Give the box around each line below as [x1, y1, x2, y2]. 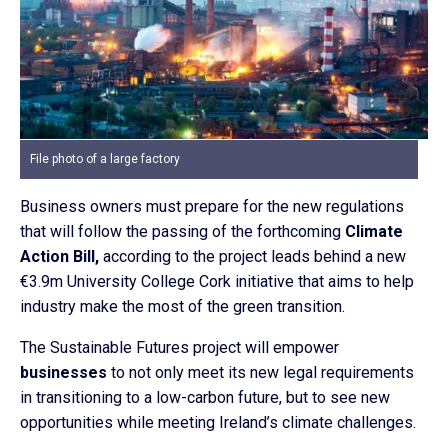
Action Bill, [20, 246, 99, 266]
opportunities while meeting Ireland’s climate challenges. [20, 412, 416, 432]
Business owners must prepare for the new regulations [20, 196, 404, 216]
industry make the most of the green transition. [20, 296, 345, 316]
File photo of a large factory [30, 151, 180, 166]
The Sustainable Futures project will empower [20, 337, 339, 357]
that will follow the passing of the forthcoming [20, 221, 345, 241]
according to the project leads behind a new [99, 246, 406, 266]
